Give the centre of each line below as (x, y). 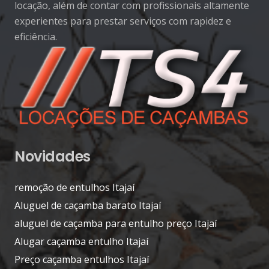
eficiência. (36, 37)
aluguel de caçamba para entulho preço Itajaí (116, 223)
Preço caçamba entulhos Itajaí (82, 259)
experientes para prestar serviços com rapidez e (123, 21)
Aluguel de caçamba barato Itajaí (88, 205)
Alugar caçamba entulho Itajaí (81, 241)
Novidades (53, 156)
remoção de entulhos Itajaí (74, 187)
